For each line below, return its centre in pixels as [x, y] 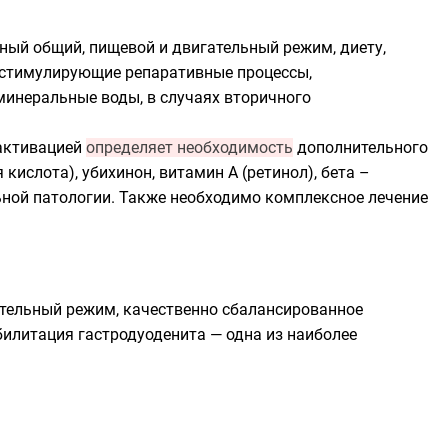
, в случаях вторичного [225, 97]
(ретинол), [279, 172]
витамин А [198, 172]
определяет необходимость [189, 147]
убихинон [117, 172]
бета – [345, 172]
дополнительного [360, 147]
